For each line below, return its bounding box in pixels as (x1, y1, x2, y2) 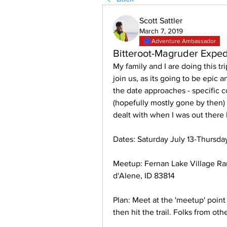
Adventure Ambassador (152, 37, 216, 45)
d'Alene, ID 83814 (113, 171, 177, 180)
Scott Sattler (139, 16, 182, 25)
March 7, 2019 (139, 27, 183, 35)
